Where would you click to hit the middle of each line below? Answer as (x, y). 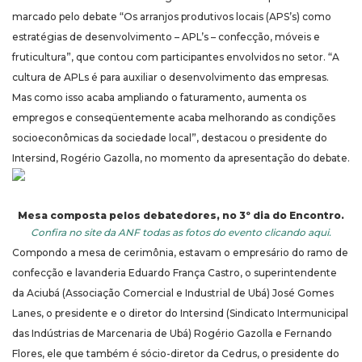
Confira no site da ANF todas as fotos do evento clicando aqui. (181, 233)
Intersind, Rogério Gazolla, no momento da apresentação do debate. (181, 158)
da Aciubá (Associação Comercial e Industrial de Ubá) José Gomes (173, 293)
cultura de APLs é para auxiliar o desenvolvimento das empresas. (170, 78)
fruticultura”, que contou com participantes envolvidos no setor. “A (176, 57)
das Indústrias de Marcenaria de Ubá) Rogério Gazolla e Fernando (172, 334)
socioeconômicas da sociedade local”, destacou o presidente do (170, 138)
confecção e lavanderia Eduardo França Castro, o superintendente (175, 273)
